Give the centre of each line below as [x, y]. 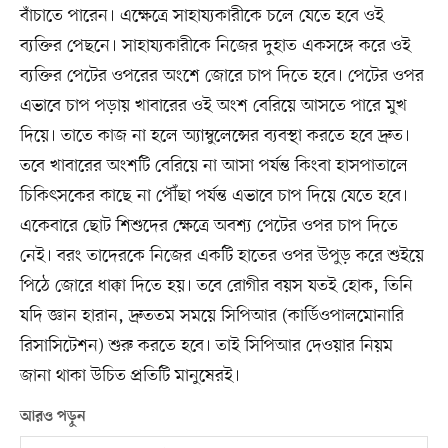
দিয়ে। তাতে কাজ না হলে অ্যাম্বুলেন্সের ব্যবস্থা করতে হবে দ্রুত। [214, 136]
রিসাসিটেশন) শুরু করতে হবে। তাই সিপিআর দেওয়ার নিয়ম [206, 346]
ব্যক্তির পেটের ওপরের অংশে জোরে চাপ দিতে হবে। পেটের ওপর [221, 76]
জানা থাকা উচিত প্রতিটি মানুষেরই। [129, 376]
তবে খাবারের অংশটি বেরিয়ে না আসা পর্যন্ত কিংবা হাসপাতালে [213, 166]
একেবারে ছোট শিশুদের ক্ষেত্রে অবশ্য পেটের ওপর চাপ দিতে [208, 226]
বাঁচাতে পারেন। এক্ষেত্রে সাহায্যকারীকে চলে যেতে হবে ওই [201, 16]
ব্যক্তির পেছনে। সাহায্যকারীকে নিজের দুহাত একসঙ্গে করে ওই [215, 46]
